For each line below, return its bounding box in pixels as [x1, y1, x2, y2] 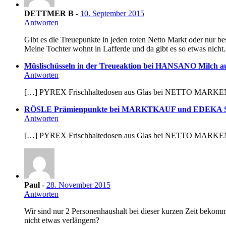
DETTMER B [24, 9, 74, 18]
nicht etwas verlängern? [24, 216, 99, 225]
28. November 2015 [46, 181, 110, 190]
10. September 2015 [80, 9, 144, 18]
